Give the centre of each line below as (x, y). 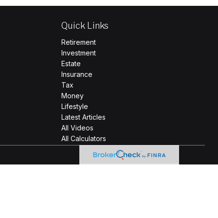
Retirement (78, 42)
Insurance (77, 74)
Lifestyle (74, 106)
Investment (78, 53)
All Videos (77, 127)
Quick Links (85, 25)
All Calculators (83, 138)
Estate (71, 63)
